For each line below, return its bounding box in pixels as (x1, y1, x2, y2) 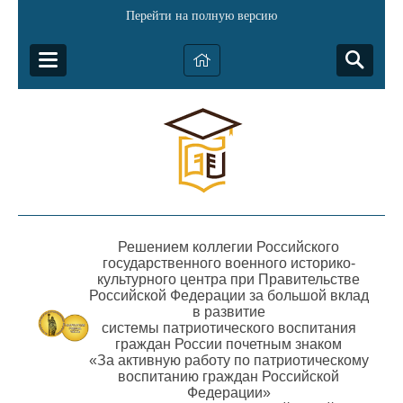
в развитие (192, 304, 265, 319)
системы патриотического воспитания (101, 320, 356, 336)
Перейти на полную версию (126, 9, 277, 22)
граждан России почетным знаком (115, 336, 342, 352)
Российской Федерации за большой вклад (88, 288, 369, 303)
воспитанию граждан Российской (118, 369, 339, 384)
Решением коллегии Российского (118, 239, 339, 255)
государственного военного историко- (102, 255, 355, 271)
